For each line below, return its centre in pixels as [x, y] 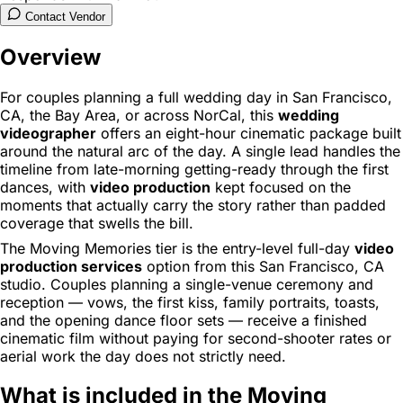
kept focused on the [281, 187]
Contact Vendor [65, 16]
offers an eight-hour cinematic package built [249, 133]
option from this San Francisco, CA [263, 266]
